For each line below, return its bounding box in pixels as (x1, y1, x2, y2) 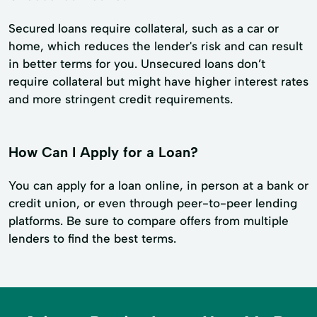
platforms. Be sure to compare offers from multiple (8, 213, 289, 228)
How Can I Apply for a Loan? (8, 143, 198, 161)
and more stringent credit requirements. (8, 91, 233, 106)
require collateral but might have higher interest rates (8, 74, 309, 88)
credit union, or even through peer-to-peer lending (8, 195, 297, 210)
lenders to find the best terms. (8, 231, 176, 246)
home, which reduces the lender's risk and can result (8, 38, 303, 53)
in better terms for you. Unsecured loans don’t (8, 56, 265, 71)
